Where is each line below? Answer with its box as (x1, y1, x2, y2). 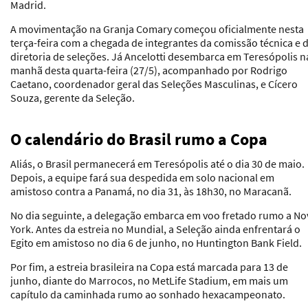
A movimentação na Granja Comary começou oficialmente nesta (10, 21, 304, 36)
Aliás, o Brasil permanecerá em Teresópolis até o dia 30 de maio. (10, 156, 305, 170)
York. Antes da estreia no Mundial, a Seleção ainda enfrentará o (10, 221, 300, 236)
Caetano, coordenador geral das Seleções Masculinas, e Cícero (10, 76, 298, 91)
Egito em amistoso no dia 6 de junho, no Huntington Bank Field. (10, 235, 302, 250)
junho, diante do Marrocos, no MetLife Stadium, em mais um (10, 273, 288, 287)
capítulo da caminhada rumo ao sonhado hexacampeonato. (10, 287, 285, 301)
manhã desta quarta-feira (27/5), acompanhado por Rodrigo (10, 63, 287, 77)
